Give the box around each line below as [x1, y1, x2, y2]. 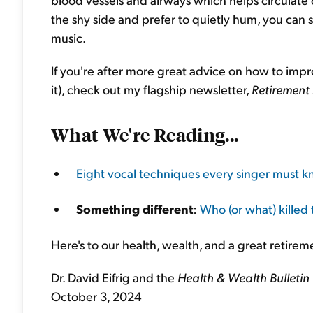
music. [51, 29, 86, 45]
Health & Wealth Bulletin [177, 269, 310, 285]
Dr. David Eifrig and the [51, 269, 177, 285]
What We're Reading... [51, 122, 239, 146]
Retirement [252, 81, 310, 97]
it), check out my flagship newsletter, [51, 81, 252, 97]
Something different [76, 201, 193, 217]
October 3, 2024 [51, 288, 142, 304]
